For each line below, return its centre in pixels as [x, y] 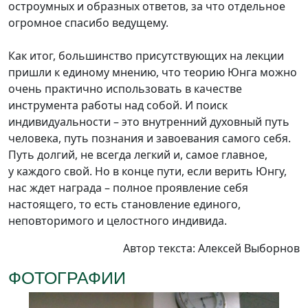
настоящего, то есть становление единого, [124, 205]
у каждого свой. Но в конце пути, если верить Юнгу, [147, 172]
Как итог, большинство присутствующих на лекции [146, 56]
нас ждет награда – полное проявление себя [128, 188]
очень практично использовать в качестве [125, 89]
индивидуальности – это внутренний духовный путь [149, 122]
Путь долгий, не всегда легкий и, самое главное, [138, 155]
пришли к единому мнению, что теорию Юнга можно [153, 73]
